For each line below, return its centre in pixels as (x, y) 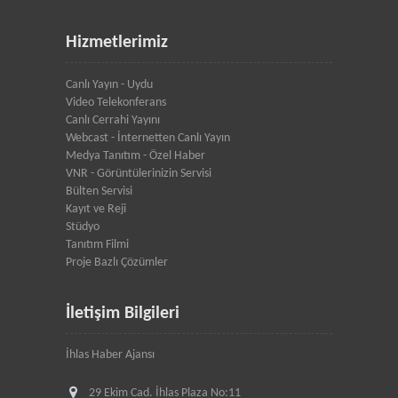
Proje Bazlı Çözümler (117, 262)
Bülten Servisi (99, 191)
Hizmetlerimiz (117, 42)
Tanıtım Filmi (97, 244)
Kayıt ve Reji (96, 209)
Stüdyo (83, 227)
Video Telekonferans (116, 102)
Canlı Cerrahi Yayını (113, 120)
